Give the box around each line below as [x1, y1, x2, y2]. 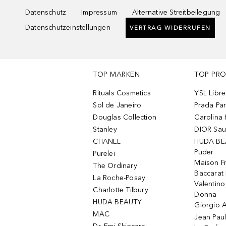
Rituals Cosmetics [93, 89, 151, 97]
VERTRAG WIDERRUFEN [129, 24, 211, 31]
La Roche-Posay [93, 174, 146, 182]
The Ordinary [93, 161, 137, 170]
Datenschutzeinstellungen [25, 23, 110, 32]
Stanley [93, 125, 117, 134]
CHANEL [93, 137, 121, 146]
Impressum [81, 8, 118, 17]
